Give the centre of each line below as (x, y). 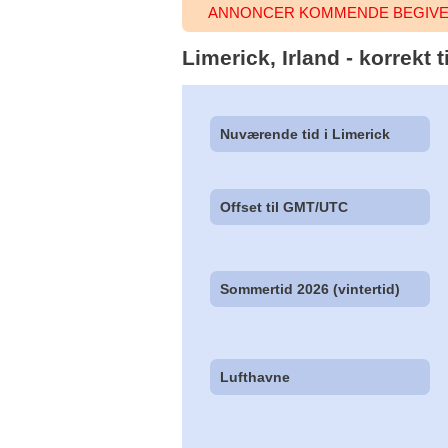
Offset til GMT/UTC (284, 206)
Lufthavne (255, 377)
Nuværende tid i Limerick (305, 133)
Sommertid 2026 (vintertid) (310, 289)
